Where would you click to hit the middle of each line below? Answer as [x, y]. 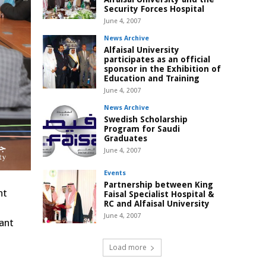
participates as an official [157, 60]
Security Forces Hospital [154, 9]
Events [115, 173]
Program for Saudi [142, 129]
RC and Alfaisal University [157, 204]
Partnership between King [159, 185]
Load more [128, 248]
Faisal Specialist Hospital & [159, 194]
